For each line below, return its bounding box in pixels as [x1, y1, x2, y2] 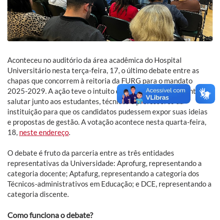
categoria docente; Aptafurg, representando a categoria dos [7, 169, 199, 178]
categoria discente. [7, 190, 69, 199]
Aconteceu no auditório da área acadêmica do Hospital [7, 55, 182, 65]
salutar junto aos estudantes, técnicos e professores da [7, 97, 184, 106]
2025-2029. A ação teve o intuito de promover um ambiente [7, 86, 200, 96]
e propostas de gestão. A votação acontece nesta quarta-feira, [7, 117, 206, 127]
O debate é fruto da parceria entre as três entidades [7, 148, 174, 158]
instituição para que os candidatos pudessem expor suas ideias [7, 107, 208, 116]
